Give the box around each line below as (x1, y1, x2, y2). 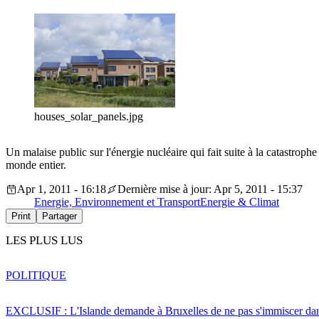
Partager (42, 211, 77, 222)
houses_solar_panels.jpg (34, 110, 143, 123)
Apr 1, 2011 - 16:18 (17, 183, 106, 196)
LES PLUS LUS (6, 234, 83, 248)
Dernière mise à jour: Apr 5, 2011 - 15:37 (117, 183, 303, 196)
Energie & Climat (200, 196, 279, 209)
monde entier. (6, 159, 66, 172)
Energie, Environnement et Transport (34, 196, 200, 209)
